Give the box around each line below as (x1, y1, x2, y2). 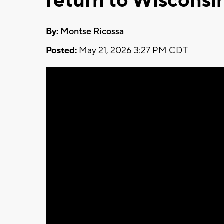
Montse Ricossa (60, 25, 124, 37)
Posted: (46, 44, 77, 56)
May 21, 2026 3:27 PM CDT (77, 44, 188, 56)
